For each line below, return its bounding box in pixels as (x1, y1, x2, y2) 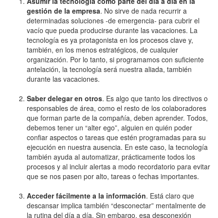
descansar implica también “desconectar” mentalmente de (27, 200, 206, 210)
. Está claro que (146, 190, 194, 200)
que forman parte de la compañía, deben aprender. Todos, (27, 112, 208, 123)
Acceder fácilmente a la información (27, 190, 146, 200)
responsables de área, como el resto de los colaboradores (27, 103, 206, 113)
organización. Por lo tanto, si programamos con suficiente (27, 54, 204, 64)
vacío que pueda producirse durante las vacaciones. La (27, 25, 198, 35)
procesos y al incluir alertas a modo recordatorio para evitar (27, 161, 210, 171)
